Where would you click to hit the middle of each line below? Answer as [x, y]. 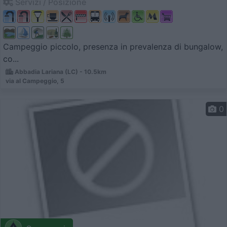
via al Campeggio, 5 [35, 81]
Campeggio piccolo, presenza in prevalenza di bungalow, [113, 47]
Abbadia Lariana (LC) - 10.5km [60, 72]
